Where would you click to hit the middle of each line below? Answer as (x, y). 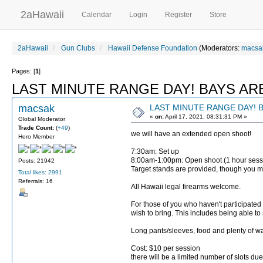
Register (178, 15)
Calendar (97, 15)
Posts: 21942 (36, 161)
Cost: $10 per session (166, 249)
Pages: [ (23, 71)
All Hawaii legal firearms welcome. (186, 187)
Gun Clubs (78, 48)
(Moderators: (219, 48)
